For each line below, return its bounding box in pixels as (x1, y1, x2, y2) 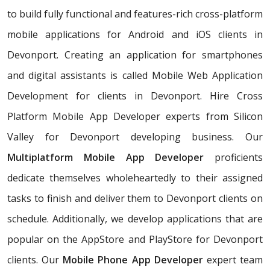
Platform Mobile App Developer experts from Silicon (7, 110, 263, 124)
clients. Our (7, 253, 63, 267)
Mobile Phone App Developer (63, 253, 203, 267)
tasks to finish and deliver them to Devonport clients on (7, 192, 263, 206)
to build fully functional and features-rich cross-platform (7, 7, 263, 21)
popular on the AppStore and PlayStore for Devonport (7, 233, 263, 246)
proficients (204, 151, 263, 165)
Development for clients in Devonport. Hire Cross (7, 89, 263, 103)
